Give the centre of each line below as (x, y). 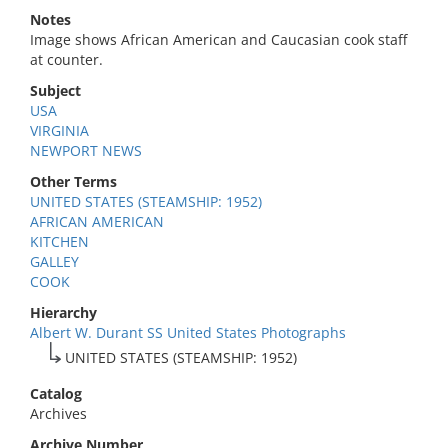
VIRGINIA (59, 130)
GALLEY (54, 261)
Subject (55, 90)
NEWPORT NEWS (86, 150)
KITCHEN (59, 241)
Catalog (56, 393)
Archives (58, 413)
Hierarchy (63, 312)
